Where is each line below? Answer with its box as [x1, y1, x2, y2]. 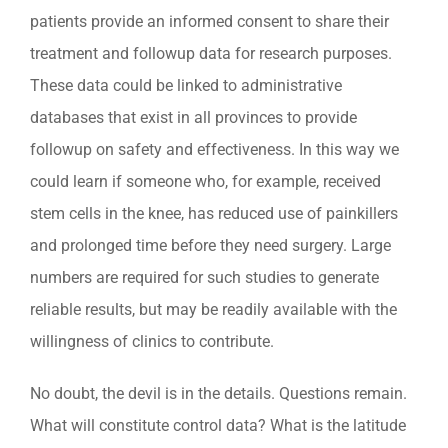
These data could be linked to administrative [30, 76, 342, 96]
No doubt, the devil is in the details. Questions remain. [30, 384, 407, 404]
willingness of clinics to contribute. [30, 332, 274, 352]
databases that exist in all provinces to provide [30, 108, 357, 128]
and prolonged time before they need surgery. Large [30, 236, 391, 256]
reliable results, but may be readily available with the [30, 300, 397, 320]
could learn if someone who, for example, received [30, 172, 381, 192]
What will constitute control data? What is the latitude [30, 416, 406, 436]
